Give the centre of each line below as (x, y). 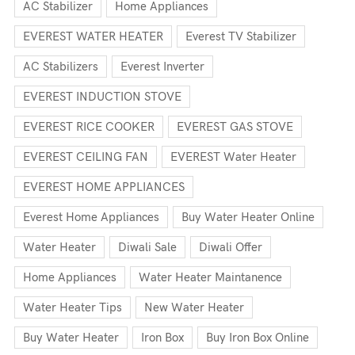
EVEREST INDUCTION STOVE (102, 97)
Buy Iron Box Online (258, 338)
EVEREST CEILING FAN (86, 157)
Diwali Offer (231, 247)
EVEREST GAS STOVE (235, 127)
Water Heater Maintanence (210, 277)
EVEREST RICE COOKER (89, 127)
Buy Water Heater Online (248, 217)
